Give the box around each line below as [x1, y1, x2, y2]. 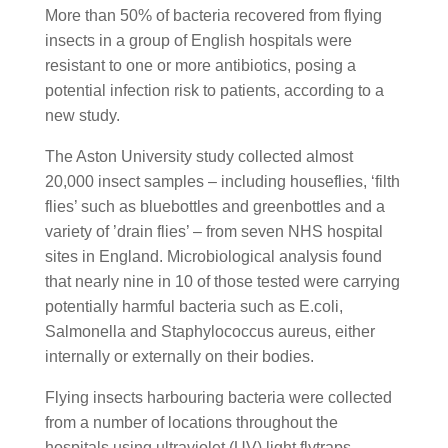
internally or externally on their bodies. [44, 348, 314, 365]
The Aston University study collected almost [44, 148, 353, 165]
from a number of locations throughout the [44, 414, 338, 431]
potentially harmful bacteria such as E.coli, [44, 298, 343, 315]
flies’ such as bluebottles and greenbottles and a [44, 198, 385, 215]
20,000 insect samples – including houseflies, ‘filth [44, 173, 400, 190]
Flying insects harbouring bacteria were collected [44, 389, 392, 406]
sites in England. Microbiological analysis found [44, 248, 382, 265]
